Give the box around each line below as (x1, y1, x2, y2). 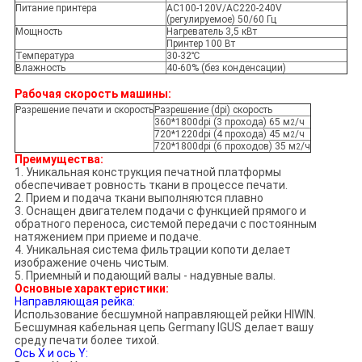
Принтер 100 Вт (166, 38, 235, 50)
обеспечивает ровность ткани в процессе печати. (14, 179, 288, 192)
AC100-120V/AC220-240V (166, 2, 282, 15)
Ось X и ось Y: (14, 347, 88, 360)
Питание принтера (15, 2, 97, 15)
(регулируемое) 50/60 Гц (166, 14, 276, 26)
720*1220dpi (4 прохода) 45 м (154, 128, 290, 141)
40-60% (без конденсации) (166, 62, 286, 74)
